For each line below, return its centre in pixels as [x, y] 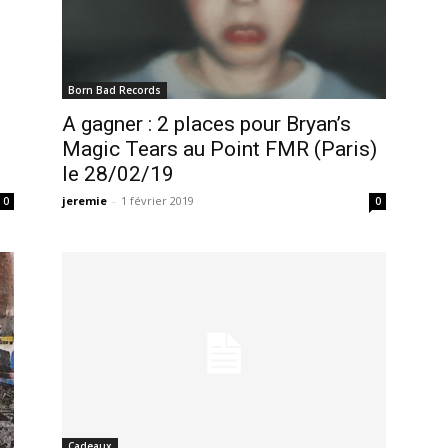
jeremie [84, 201]
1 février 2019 [157, 201]
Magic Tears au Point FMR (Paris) [219, 149]
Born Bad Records [114, 90]
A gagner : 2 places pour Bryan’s [206, 124]
